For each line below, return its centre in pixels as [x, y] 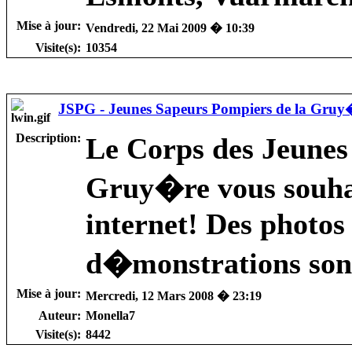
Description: [48, 137]
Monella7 [110, 315]
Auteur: [60, 315]
